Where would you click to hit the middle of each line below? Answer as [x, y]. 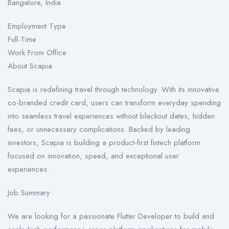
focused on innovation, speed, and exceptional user [93, 156]
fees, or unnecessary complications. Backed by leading [99, 130]
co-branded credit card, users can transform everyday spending [114, 103]
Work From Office [37, 53]
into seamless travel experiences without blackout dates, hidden [111, 116]
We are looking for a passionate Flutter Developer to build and [111, 216]
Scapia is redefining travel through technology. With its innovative [113, 90]
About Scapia [30, 66]
